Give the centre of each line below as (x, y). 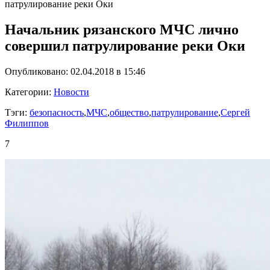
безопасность (57, 112)
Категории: (29, 92)
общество (129, 112)
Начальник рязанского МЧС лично (122, 30)
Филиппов (27, 123)
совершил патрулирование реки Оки (125, 46)
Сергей (235, 112)
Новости (71, 92)
